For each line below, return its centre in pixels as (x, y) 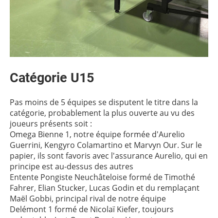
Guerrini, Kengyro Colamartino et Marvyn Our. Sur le (106, 145)
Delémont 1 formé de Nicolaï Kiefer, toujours (92, 209)
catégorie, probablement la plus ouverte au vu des (102, 113)
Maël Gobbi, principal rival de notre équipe (88, 199)
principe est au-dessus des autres (72, 166)
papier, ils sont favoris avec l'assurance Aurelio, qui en (109, 156)
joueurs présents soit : (51, 124)
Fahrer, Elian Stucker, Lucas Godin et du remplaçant (105, 188)
